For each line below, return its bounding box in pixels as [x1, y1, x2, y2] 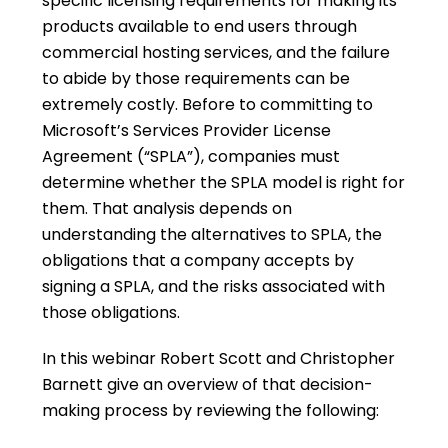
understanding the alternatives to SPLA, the [42, 223, 383, 246]
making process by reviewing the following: [42, 399, 380, 422]
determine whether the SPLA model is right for [42, 171, 406, 194]
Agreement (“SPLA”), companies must [42, 145, 341, 168]
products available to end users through [42, 15, 358, 38]
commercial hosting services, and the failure [42, 41, 391, 64]
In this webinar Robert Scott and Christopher [42, 347, 396, 370]
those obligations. [42, 301, 181, 324]
